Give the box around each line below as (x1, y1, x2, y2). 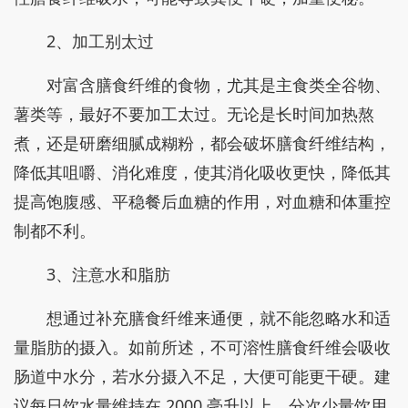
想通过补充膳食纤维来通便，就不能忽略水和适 (46, 307, 391, 329)
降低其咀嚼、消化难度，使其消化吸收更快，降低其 (14, 161, 391, 183)
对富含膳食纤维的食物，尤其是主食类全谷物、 (46, 74, 391, 96)
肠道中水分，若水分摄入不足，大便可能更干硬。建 (14, 365, 391, 387)
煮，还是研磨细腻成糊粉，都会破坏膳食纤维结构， (14, 132, 391, 154)
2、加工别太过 (46, 30, 154, 52)
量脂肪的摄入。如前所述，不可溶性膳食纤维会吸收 (14, 336, 391, 358)
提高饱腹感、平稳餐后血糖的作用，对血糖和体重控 (14, 190, 391, 212)
